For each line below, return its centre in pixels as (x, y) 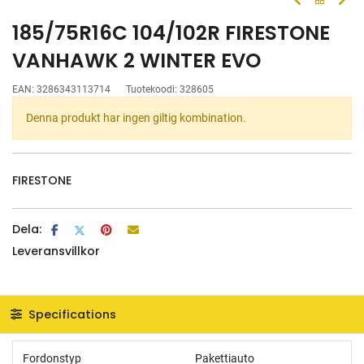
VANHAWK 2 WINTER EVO (136, 61)
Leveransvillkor (56, 251)
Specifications (70, 314)
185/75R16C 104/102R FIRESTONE (171, 33)
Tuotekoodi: (153, 89)
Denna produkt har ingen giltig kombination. (136, 118)
